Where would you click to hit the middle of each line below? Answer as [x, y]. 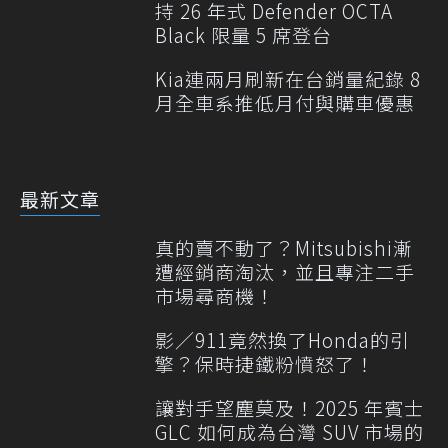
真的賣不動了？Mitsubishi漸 [284, 248]
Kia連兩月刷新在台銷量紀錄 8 [288, 79]
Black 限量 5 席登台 [243, 35]
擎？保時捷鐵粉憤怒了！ [265, 364]
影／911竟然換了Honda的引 [282, 340]
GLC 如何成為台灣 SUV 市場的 [289, 432]
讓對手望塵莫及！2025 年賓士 [289, 408]
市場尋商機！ [215, 296]
